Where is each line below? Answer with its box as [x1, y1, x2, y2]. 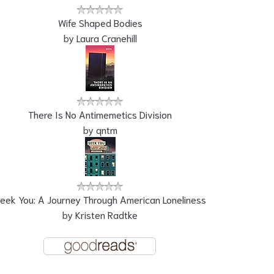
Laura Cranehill [76, 31, 137, 44]
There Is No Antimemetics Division [28, 107, 172, 120]
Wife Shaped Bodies [57, 15, 143, 29]
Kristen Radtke [75, 207, 138, 221]
